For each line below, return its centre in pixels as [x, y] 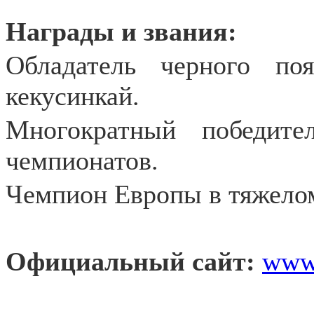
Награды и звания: [121, 32]
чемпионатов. [82, 161]
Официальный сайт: [134, 261]
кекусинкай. [73, 96]
